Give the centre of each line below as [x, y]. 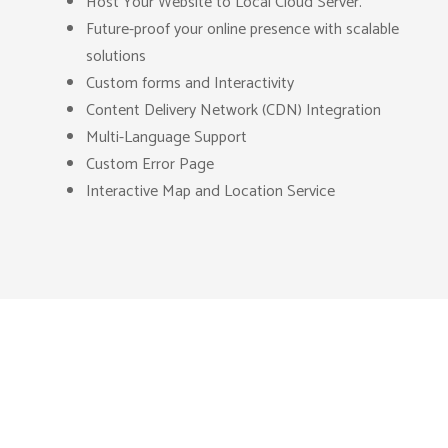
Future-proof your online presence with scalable [243, 29]
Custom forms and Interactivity [190, 83]
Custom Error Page [150, 164]
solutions [116, 56]
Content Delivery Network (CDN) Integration [234, 110]
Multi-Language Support [167, 137]
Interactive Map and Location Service [211, 191]
